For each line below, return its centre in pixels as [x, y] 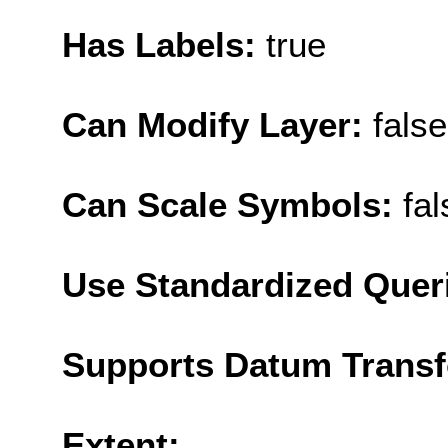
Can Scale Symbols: [232, 204]
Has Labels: [164, 44]
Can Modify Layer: [217, 124]
